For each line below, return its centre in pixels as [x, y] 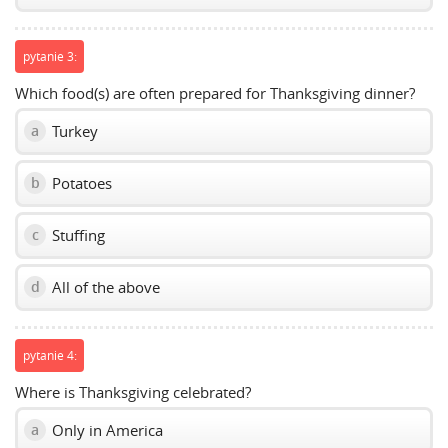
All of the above [104, 286]
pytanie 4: [49, 355]
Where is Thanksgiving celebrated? [133, 391]
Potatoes [80, 182]
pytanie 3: [49, 56]
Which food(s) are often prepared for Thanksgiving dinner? [215, 92]
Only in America [105, 429]
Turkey [73, 130]
